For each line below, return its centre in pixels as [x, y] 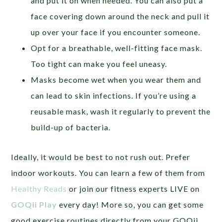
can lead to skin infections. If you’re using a [114, 95]
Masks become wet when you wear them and [116, 79]
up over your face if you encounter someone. [116, 32]
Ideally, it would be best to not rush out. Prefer [101, 157]
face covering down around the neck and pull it [120, 16]
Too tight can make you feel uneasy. [100, 63]
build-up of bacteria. [71, 127]
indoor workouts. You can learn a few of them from [108, 172]
